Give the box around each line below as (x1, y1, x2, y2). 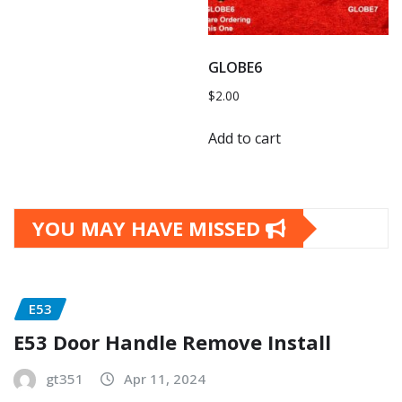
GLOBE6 (208, 57, 263, 78)
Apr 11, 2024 (124, 369, 205, 388)
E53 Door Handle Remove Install (13, 328, 331, 355)
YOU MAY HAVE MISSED (32, 214, 266, 242)
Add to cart (208, 128, 282, 149)
